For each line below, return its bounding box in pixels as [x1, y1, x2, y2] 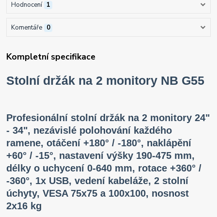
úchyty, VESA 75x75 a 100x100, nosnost [6, 188, 189, 199]
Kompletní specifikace [6, 51, 96, 63]
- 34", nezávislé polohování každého [6, 125, 172, 136]
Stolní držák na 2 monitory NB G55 [6, 74, 205, 88]
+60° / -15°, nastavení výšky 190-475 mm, [6, 150, 195, 161]
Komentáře [11, 23, 42, 32]
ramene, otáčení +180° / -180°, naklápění [6, 138, 192, 149]
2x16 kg [6, 201, 42, 212]
